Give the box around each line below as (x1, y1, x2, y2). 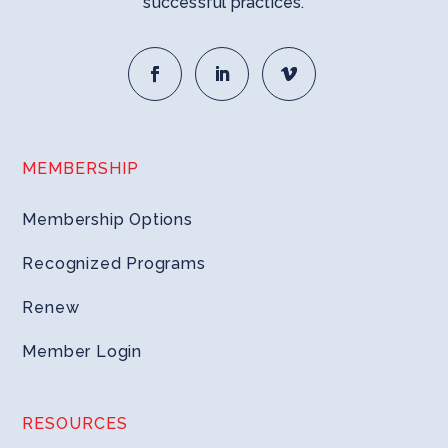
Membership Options (22, 210, 193, 230)
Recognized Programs (22, 254, 206, 274)
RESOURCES (22, 414, 129, 434)
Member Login (22, 342, 143, 362)
